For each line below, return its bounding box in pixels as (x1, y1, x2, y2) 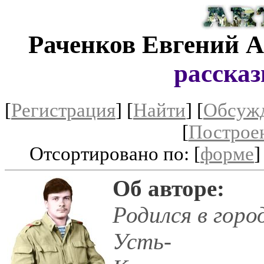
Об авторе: (113, 175, 225, 201)
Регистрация (11, 99, 115, 121)
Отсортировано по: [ (29, 143, 200, 164)
